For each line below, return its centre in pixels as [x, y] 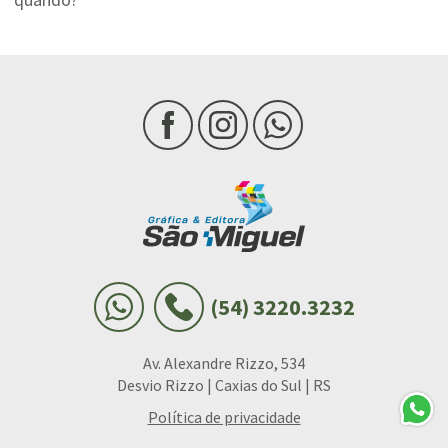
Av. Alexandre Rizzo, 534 [224, 363]
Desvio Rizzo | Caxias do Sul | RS [224, 385]
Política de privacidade [224, 417]
